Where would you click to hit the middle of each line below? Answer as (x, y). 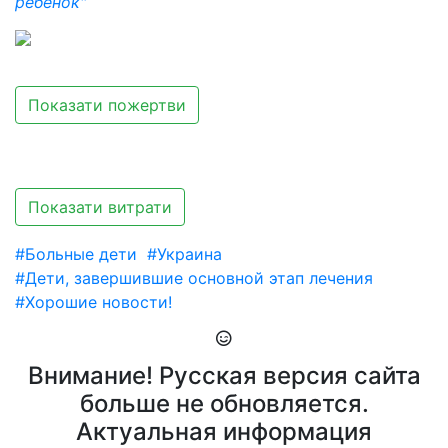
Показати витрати (100, 207)
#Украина (184, 254)
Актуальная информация (224, 431)
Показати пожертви (107, 105)
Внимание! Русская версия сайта (224, 375)
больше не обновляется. (224, 403)
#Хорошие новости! (93, 302)
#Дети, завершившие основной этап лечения (194, 278)
